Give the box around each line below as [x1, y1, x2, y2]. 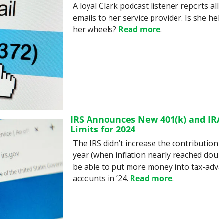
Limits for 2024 [70, 123, 135, 135]
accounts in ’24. [73, 173, 130, 184]
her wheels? [73, 24, 118, 35]
